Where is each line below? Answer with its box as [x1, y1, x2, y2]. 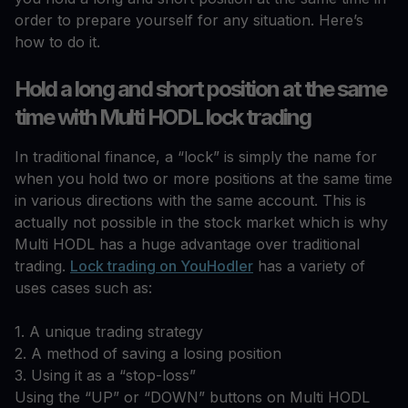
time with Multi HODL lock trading [15, 104, 311, 131]
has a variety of [253, 257, 365, 276]
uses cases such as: [15, 279, 152, 298]
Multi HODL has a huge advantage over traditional [15, 235, 360, 254]
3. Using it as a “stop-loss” [15, 366, 200, 385]
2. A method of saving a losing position [15, 344, 281, 363]
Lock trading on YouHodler [70, 257, 253, 276]
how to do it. [15, 33, 105, 52]
